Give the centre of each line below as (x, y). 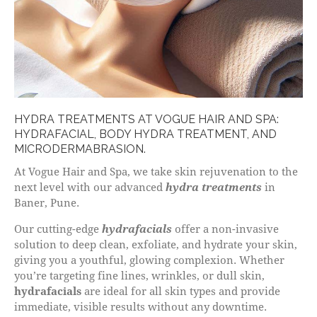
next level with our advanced (88, 186)
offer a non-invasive (225, 228)
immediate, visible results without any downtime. (140, 306)
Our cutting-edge (58, 228)
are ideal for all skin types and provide (181, 290)
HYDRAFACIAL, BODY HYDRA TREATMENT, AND (145, 134)
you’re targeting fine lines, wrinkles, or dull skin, (139, 275)
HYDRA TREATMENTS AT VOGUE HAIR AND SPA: (146, 119)
